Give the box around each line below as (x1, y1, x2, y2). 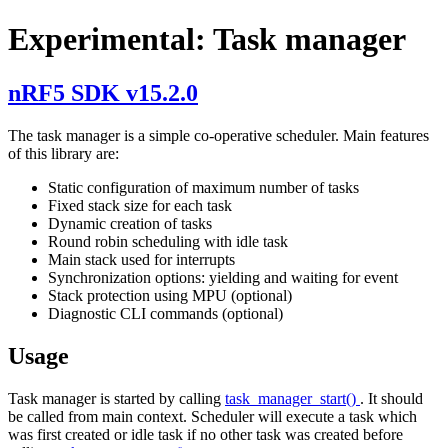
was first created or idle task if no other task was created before (8, 425, 403, 443)
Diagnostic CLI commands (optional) (48, 304, 283, 322)
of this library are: (8, 144, 119, 162)
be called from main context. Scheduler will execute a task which (8, 407, 417, 425)
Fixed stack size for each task (48, 196, 232, 214)
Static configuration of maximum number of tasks (48, 178, 359, 196)
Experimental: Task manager (8, 21, 406, 58)
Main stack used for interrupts (48, 250, 235, 268)
